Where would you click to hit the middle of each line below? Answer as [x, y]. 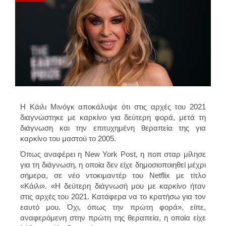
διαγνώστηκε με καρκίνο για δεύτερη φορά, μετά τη [113, 117]
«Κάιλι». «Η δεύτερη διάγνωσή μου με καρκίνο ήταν [113, 186]
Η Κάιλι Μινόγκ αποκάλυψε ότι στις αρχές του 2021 [113, 106]
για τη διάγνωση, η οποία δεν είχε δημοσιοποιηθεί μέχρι [113, 164]
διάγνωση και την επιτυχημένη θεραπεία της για [113, 128]
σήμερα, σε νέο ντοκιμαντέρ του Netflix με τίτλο [113, 175]
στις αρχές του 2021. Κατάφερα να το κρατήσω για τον [113, 196]
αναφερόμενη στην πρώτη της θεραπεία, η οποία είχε [113, 217]
